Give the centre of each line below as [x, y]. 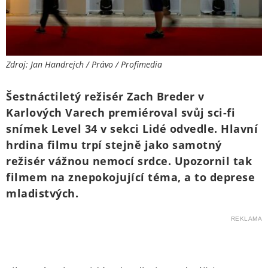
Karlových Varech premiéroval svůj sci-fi [121, 113]
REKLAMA [246, 219]
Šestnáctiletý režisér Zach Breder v [105, 97]
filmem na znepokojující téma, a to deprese [130, 177]
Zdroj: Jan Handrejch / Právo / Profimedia [84, 65]
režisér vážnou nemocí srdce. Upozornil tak [129, 161]
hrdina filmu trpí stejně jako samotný [114, 145]
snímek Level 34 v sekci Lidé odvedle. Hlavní [132, 129]
